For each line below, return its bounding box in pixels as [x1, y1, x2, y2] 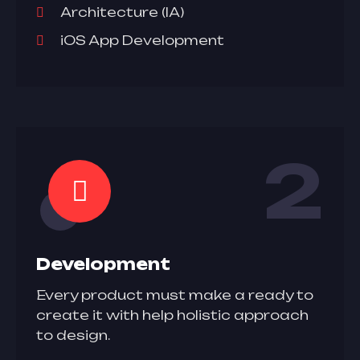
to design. [36, 327, 110, 343]
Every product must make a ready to [36, 287, 313, 303]
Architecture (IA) [60, 4, 184, 20]
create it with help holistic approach [36, 307, 309, 323]
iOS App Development [60, 32, 224, 48]
